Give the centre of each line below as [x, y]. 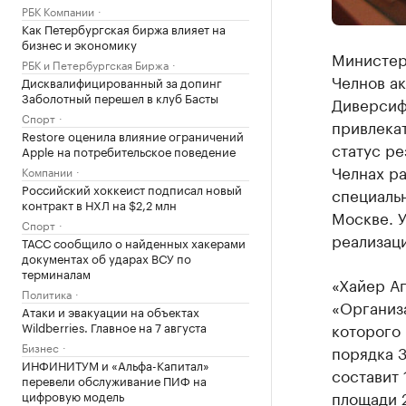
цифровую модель [73, 395]
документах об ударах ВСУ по [106, 257]
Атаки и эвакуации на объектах [111, 311]
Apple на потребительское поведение [129, 150]
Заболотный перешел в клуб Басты [120, 97]
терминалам [56, 273]
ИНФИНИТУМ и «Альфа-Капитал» [116, 364]
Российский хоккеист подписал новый [132, 188]
